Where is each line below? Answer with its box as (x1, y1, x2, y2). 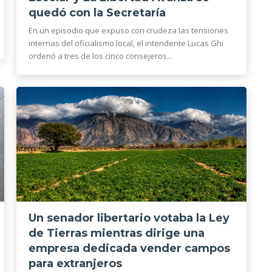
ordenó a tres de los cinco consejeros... (29, 50, 172, 61)
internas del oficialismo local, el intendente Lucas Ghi (29, 37, 223, 49)
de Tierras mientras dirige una (29, 226, 205, 240)
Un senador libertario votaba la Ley (29, 211, 229, 225)
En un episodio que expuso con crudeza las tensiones (29, 24, 228, 36)
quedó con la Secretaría (29, 5, 166, 19)
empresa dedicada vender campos (29, 242, 230, 256)
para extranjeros (29, 257, 122, 271)
